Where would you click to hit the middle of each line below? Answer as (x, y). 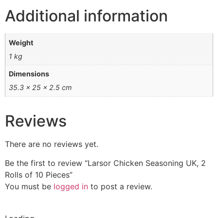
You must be (29, 186)
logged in (71, 186)
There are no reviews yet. (52, 144)
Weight (21, 42)
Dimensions (29, 74)
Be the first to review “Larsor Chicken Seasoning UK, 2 (105, 163)
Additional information (86, 16)
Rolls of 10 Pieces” (39, 174)
